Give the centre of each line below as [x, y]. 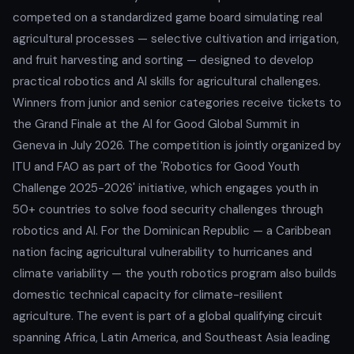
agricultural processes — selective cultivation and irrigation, [176, 38]
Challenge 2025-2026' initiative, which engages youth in [166, 188]
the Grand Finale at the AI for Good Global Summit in [156, 124]
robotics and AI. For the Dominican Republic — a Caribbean [172, 230]
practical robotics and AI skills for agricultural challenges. [167, 81]
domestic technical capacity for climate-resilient [148, 294]
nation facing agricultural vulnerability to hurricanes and [162, 252]
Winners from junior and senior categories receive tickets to [177, 102]
